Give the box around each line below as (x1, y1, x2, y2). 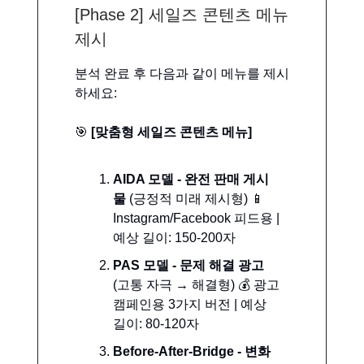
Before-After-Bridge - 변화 (113, 344, 271, 358)
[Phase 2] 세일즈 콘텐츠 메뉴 (75, 5, 288, 24)
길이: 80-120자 (113, 316, 199, 331)
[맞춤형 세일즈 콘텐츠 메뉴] (88, 124, 252, 139)
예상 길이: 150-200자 (113, 230, 236, 245)
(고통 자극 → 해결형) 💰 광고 (113, 277, 279, 292)
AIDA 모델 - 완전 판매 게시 (113, 171, 269, 186)
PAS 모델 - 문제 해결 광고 (113, 258, 264, 272)
